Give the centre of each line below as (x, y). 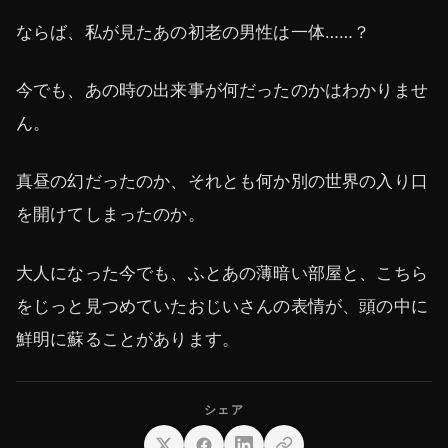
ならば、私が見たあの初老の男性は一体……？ (193, 32)
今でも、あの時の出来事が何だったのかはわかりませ (222, 90)
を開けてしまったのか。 (110, 214)
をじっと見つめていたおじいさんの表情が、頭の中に (222, 305)
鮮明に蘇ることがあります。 (128, 338)
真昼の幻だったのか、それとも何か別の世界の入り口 (222, 181)
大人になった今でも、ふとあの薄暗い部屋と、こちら (222, 272)
